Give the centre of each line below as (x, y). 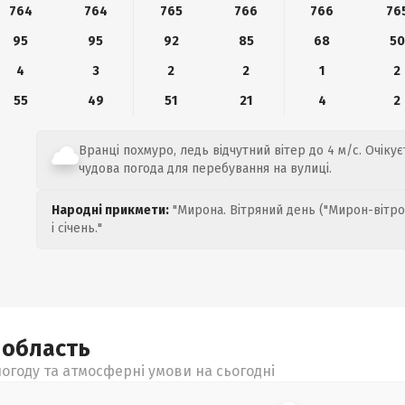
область (46, 349)
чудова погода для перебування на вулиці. (205, 169)
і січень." (77, 228)
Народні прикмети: (110, 210)
